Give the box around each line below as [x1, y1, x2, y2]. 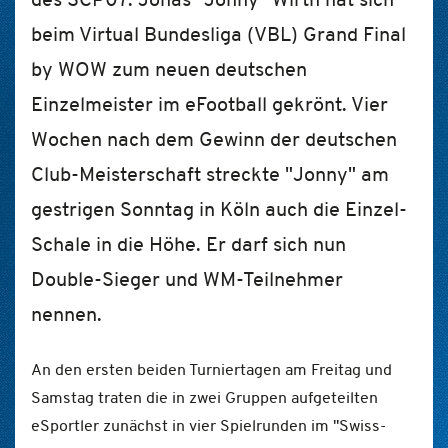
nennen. [31, 301, 102, 327]
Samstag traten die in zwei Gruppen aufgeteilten [31, 387, 378, 408]
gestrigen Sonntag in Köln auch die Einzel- [31, 196, 407, 222]
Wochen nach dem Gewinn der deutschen [31, 126, 397, 152]
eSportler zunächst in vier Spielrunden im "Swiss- [31, 415, 386, 436]
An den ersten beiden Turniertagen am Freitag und [31, 359, 392, 380]
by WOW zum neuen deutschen [31, 56, 307, 82]
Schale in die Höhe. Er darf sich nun [31, 231, 346, 257]
